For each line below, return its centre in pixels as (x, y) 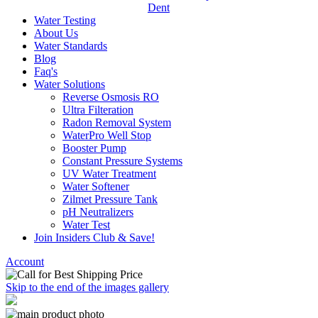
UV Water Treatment (109, 173)
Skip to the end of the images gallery (87, 287)
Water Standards (71, 45)
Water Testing (65, 20)
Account (25, 261)
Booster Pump (94, 148)
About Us (56, 33)
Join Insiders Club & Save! (94, 237)
